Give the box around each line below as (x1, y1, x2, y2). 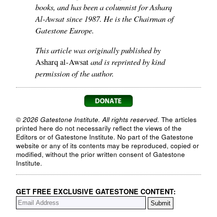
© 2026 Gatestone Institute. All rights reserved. (16, 115, 159, 124)
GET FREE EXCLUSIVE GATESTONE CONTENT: (16, 186, 176, 196)
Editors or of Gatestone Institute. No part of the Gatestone (16, 132, 193, 142)
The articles (159, 115, 197, 124)
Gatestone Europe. (35, 25, 94, 36)
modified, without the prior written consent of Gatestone (16, 150, 185, 159)
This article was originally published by (35, 44, 161, 55)
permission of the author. (35, 67, 114, 78)
